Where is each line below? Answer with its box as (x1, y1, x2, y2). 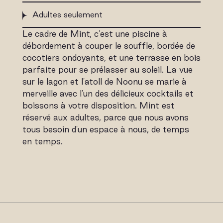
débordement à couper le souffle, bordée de (22, 40, 195, 50)
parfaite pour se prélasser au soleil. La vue (22, 64, 193, 74)
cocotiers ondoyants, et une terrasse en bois (22, 52, 201, 62)
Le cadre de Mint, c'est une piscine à (22, 28, 167, 38)
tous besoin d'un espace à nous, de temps (22, 124, 189, 134)
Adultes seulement (32, 9, 103, 19)
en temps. (22, 136, 63, 146)
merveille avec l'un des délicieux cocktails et (22, 88, 194, 98)
